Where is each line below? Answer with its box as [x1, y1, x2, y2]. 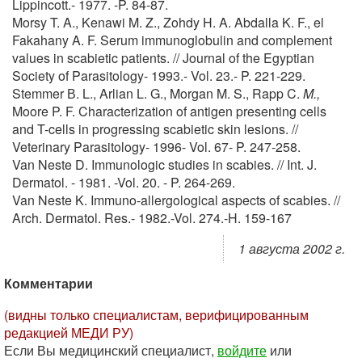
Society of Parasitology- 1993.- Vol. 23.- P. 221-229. [12, 66, 305, 85]
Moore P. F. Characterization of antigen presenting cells [12, 102, 326, 120]
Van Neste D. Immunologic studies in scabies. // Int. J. [12, 155, 317, 174]
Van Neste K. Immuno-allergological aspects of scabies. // [12, 191, 340, 209]
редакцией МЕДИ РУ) [4, 323, 133, 342]
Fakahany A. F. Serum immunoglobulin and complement [12, 31, 332, 49]
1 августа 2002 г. [238, 239, 345, 258]
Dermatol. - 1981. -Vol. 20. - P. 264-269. [12, 173, 235, 192]
